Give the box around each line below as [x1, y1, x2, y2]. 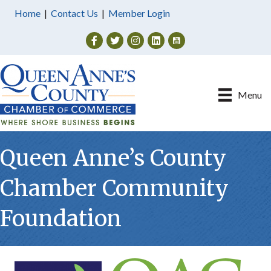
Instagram [126, 33, 169, 44]
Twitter [106, 33, 137, 44]
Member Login [108, 7, 170, 19]
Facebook [85, 33, 128, 44]
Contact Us [51, 7, 98, 19]
